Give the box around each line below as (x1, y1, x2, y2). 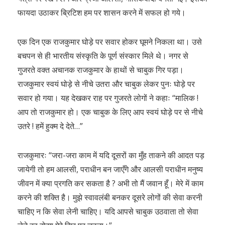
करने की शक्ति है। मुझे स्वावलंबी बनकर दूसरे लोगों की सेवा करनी (18, 192, 202, 203)
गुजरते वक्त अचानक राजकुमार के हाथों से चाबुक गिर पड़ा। (18, 64, 184, 75)
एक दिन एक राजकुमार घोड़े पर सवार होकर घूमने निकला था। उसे (18, 36, 202, 47)
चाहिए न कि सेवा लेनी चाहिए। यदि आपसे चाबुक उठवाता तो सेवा (18, 206, 198, 217)
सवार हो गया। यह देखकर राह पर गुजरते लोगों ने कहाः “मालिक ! (18, 92, 198, 103)
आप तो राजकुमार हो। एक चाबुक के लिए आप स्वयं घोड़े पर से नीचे (18, 106, 203, 118)
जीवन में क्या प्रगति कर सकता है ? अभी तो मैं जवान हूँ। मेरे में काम (18, 178, 203, 189)
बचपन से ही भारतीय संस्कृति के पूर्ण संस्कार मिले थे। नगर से (18, 50, 188, 61)
